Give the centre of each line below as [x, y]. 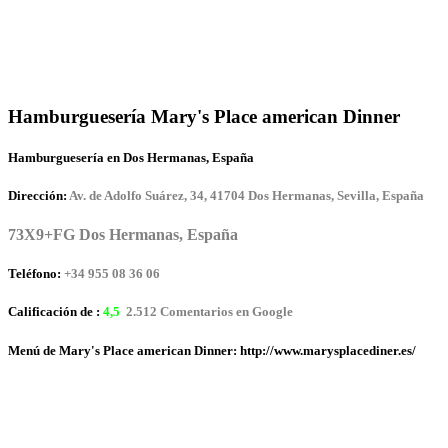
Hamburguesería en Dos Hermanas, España [131, 157]
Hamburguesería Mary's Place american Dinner [204, 116]
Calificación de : [55, 312]
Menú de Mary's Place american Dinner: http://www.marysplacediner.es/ [212, 350]
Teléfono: [34, 274]
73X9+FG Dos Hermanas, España [123, 235]
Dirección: [37, 195]
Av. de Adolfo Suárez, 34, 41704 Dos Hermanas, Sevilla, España [246, 195]
